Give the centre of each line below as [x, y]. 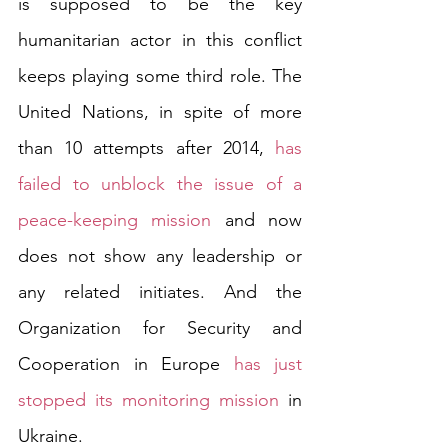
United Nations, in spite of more [160, 112]
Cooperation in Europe [126, 364]
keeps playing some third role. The [160, 76]
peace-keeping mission [115, 220]
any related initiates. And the [160, 292]
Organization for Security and [160, 328]
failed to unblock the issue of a [160, 184]
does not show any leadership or [160, 256]
